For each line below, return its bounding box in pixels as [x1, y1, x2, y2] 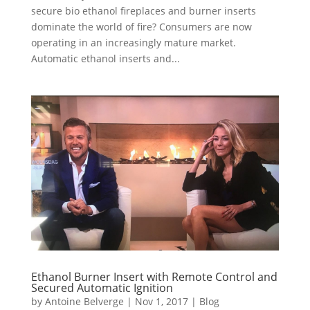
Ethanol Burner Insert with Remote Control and [30, 269, 277, 285]
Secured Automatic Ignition [30, 280, 173, 296]
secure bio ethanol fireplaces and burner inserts [30, 4, 256, 18]
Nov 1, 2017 [134, 295, 188, 309]
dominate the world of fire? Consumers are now [30, 20, 252, 34]
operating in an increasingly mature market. [30, 36, 236, 50]
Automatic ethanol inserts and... [30, 52, 180, 66]
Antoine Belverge [44, 295, 124, 309]
